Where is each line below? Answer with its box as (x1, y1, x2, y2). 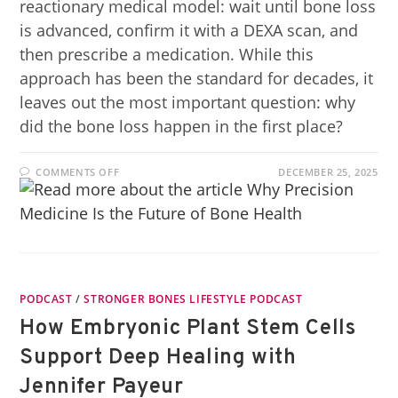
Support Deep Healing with (20, 345, 297, 371)
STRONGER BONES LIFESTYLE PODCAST (84, 291, 303, 306)
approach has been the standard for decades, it (20, 68, 374, 89)
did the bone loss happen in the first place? (20, 115, 344, 137)
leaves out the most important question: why (20, 92, 356, 113)
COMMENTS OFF (36, 165, 120, 179)
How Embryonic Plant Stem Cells (20, 315, 356, 342)
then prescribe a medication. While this (20, 44, 314, 65)
